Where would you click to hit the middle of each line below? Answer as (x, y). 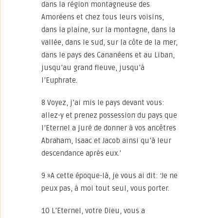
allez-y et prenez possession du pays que (109, 115)
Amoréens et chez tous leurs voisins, (103, 17)
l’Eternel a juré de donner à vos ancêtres (109, 128)
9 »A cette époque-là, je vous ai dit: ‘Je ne (109, 176)
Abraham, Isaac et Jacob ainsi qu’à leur (106, 141)
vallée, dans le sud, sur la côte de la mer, (109, 42)
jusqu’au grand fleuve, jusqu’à (93, 68)
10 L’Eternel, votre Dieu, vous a (93, 211)
